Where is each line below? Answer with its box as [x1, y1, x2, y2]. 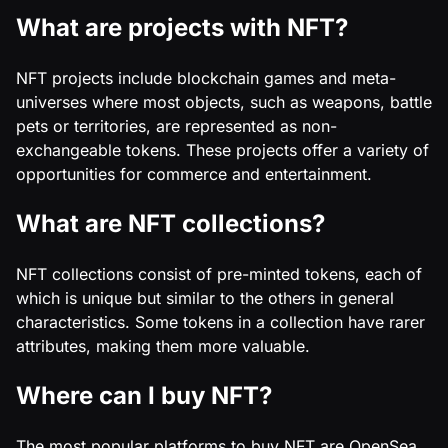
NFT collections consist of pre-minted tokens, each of [16, 263, 422, 284]
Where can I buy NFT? [16, 380, 272, 410]
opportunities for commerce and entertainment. [16, 163, 372, 184]
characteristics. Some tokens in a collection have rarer [16, 311, 425, 332]
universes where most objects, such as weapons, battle [16, 91, 432, 112]
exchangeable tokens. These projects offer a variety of [16, 139, 429, 160]
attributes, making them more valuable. [16, 335, 310, 356]
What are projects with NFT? [16, 12, 348, 42]
